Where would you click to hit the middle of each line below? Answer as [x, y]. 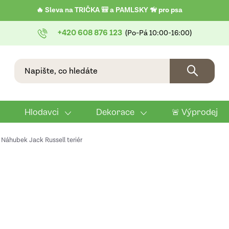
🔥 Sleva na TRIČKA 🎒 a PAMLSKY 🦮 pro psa [109, 10]
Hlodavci [42, 112]
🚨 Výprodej [195, 112]
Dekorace [115, 112]
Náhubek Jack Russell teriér [42, 140]
